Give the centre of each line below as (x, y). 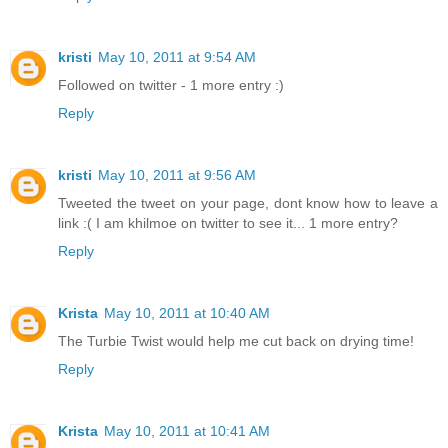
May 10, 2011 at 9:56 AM (177, 175)
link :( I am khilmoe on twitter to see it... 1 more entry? (228, 223)
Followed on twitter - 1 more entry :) (171, 85)
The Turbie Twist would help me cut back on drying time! (236, 340)
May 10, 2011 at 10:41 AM (187, 430)
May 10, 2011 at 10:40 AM (187, 312)
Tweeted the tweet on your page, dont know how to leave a (248, 203)
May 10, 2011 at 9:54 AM (177, 57)
